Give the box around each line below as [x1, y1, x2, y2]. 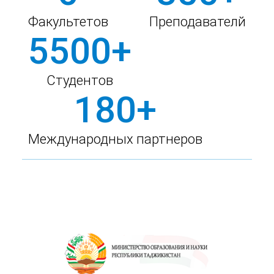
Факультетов [28, 14, 108, 29]
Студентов [46, 73, 113, 88]
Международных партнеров [28, 131, 202, 147]
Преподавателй [149, 14, 246, 29]
